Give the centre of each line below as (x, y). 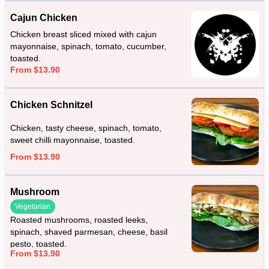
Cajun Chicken (44, 18)
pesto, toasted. (38, 244)
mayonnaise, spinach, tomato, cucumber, (88, 47)
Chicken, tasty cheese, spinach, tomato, (86, 128)
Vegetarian (33, 207)
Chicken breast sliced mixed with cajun (83, 35)
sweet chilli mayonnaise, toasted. (73, 140)
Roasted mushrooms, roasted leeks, (79, 220)
